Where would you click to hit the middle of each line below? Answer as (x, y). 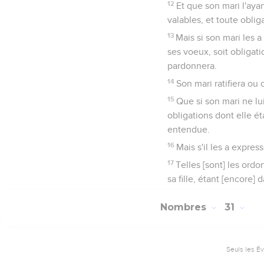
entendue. (189, 129)
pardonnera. (192, 66)
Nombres (185, 207)
